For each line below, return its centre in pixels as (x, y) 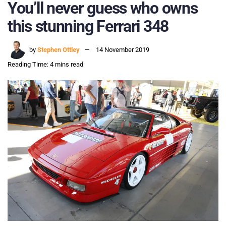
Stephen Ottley (59, 50)
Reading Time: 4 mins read (45, 65)
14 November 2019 (123, 50)
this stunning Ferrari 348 (88, 26)
